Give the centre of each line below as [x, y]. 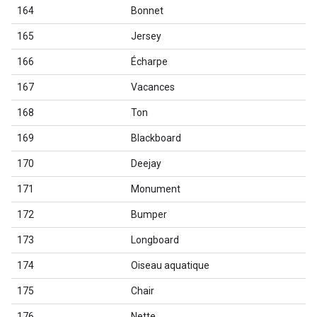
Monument [156, 189]
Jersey [146, 36]
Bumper [149, 214]
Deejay [146, 163]
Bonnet [147, 11]
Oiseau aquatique [170, 265]
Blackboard [156, 138]
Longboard [155, 240]
